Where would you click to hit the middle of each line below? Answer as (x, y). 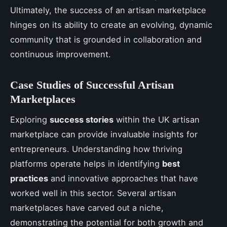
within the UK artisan (157, 120)
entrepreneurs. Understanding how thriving (96, 149)
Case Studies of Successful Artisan (92, 85)
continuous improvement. (61, 54)
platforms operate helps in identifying (86, 164)
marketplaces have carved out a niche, (87, 208)
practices (29, 179)
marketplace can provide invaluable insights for (104, 135)
